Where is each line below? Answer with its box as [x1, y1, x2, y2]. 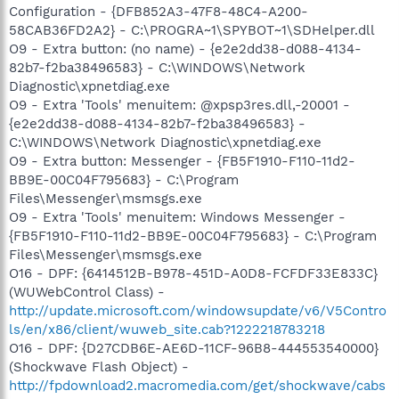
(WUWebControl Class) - [9, 283, 165, 300]
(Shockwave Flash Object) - [9, 358, 189, 375]
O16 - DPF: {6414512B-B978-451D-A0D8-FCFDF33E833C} [9, 265, 378, 281]
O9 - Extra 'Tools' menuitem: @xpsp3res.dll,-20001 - [9, 96, 350, 113]
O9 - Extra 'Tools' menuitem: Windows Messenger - [9, 208, 346, 225]
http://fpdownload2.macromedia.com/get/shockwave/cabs [9, 377, 386, 394]
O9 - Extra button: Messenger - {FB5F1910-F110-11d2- [9, 152, 355, 169]
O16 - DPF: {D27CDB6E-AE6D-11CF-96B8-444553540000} [9, 339, 379, 356]
